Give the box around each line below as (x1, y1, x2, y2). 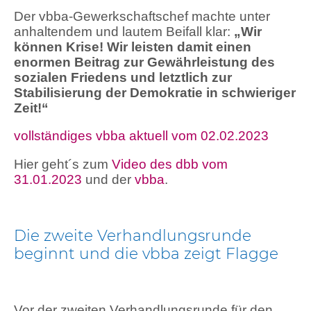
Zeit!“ (14, 100, 49, 115)
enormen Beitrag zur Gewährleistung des (14, 54, 275, 69)
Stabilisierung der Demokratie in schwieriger (14, 85, 296, 100)
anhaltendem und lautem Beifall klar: (14, 24, 234, 39)
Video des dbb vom (112, 157, 228, 171)
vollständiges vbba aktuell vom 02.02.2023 (14, 128, 269, 144)
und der (82, 172, 135, 187)
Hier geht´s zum (14, 157, 112, 171)
